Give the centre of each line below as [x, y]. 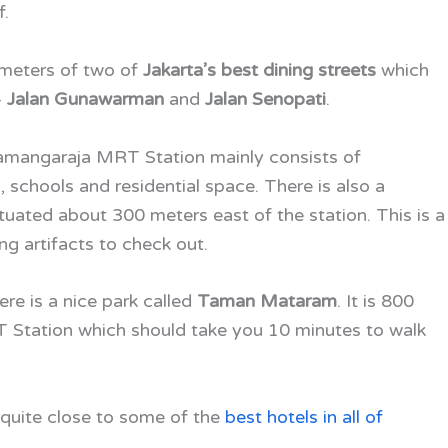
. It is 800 [375, 301]
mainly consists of [285, 156]
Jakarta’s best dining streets [259, 69]
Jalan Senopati [265, 98]
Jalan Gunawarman [85, 98]
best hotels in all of [304, 417]
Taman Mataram [267, 301]
